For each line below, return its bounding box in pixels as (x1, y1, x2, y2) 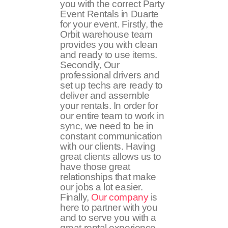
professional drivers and (60, 69, 160, 80)
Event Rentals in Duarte (60, 8, 159, 19)
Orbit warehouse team (60, 28, 153, 40)
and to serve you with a (60, 212, 156, 223)
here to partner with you (60, 202, 158, 213)
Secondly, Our (60, 59, 120, 70)
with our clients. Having (60, 140, 156, 152)
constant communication (60, 130, 162, 141)
